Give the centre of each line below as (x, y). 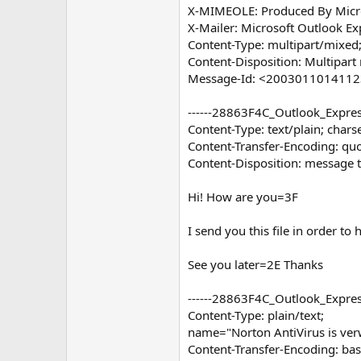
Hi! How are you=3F (243, 196)
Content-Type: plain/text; (256, 315)
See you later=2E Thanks (255, 264)
